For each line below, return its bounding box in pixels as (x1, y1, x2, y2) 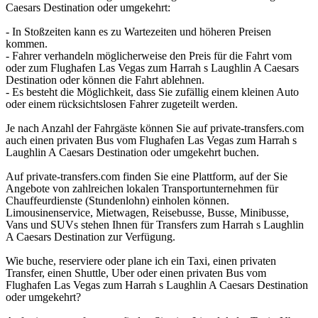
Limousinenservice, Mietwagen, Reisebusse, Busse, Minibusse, (6, 207, 289, 219)
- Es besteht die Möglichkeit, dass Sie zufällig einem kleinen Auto (6, 86, 299, 99)
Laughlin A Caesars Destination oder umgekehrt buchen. (6, 146, 259, 159)
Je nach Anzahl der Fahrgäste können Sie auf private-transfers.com (6, 122, 304, 135)
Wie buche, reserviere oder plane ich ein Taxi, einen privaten (6, 255, 276, 268)
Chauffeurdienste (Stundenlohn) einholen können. (6, 194, 229, 207)
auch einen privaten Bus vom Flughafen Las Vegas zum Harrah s (6, 134, 297, 147)
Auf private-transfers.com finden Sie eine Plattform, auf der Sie (6, 170, 287, 183)
